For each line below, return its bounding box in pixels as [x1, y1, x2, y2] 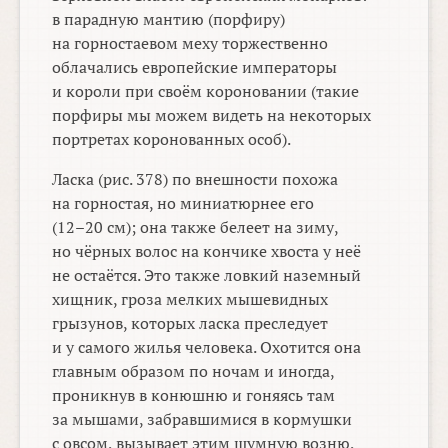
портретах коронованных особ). [52, 128, 292, 151]
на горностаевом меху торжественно [52, 32, 329, 55]
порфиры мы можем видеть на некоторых [52, 104, 372, 127]
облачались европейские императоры [52, 56, 338, 79]
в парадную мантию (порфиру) [52, 8, 286, 31]
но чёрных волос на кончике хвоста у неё [52, 240, 362, 263]
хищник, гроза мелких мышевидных [52, 288, 329, 311]
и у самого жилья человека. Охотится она [52, 336, 362, 359]
